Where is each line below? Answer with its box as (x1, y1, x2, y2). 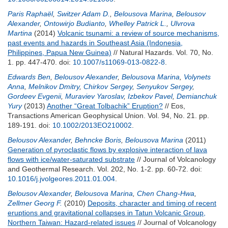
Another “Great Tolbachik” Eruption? (47, 102, 163, 110)
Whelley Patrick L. (109, 19, 166, 27)
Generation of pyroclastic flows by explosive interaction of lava (8, 146, 207, 154)
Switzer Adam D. (57, 10, 110, 18)
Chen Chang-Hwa (137, 189, 194, 197)
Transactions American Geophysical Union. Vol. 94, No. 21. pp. (8, 111, 209, 120)
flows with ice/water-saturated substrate (8, 155, 135, 163)
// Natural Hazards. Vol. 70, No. (111, 48, 213, 56)
